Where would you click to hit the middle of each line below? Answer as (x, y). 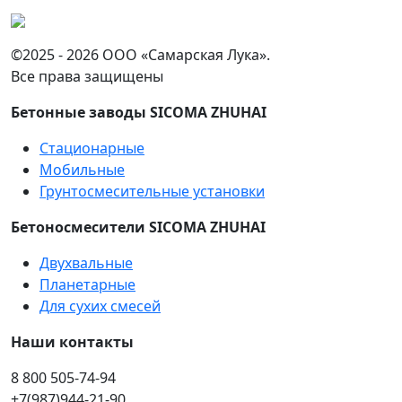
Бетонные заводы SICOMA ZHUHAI (139, 112)
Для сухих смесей (100, 306)
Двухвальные (86, 263)
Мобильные (82, 170)
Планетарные (87, 284)
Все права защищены (87, 76)
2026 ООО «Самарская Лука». (168, 55)
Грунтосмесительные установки (152, 191)
